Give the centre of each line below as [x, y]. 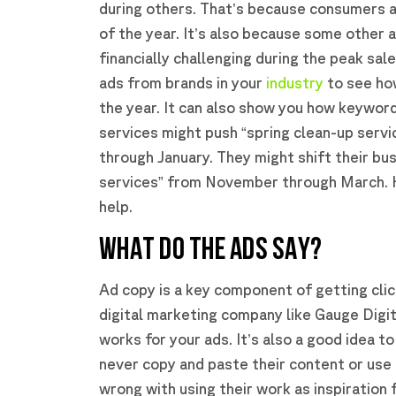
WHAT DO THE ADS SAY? [210, 252]
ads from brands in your [183, 83]
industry [295, 83]
